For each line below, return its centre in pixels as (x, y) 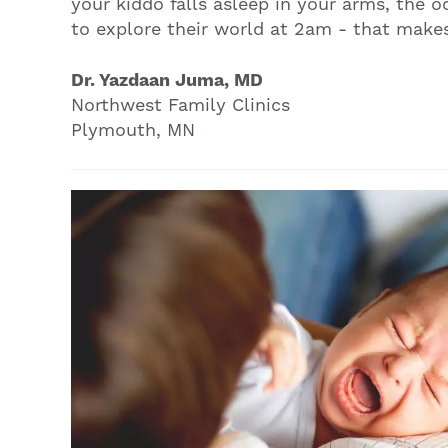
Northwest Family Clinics (180, 105)
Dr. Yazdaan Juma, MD (167, 80)
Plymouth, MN (133, 130)
